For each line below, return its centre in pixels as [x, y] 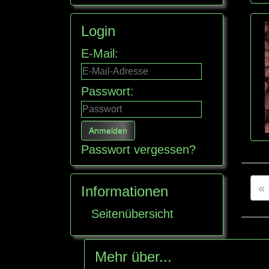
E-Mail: [100, 53]
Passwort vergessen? [138, 150]
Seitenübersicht [132, 214]
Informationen [125, 192]
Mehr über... [133, 257]
